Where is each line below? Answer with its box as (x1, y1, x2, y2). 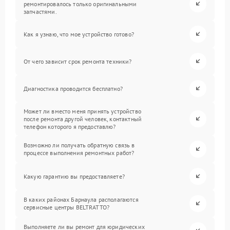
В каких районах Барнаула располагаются (24, 196, 139, 204)
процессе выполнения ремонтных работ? (24, 149, 135, 157)
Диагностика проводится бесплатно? (24, 84, 123, 92)
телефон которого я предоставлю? (24, 122, 116, 130)
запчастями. (24, 7, 57, 15)
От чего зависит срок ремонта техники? (24, 57, 132, 65)
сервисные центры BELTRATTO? (24, 203, 110, 212)
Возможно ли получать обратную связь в (24, 141, 135, 149)
